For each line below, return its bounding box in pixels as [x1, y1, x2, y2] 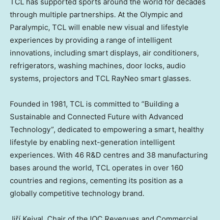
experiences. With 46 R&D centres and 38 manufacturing [10, 150, 208, 160]
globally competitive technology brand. [10, 188, 144, 198]
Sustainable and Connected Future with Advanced [10, 111, 183, 121]
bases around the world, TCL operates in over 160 [10, 163, 183, 172]
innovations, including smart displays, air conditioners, [10, 48, 199, 57]
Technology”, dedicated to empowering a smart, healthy [10, 124, 204, 134]
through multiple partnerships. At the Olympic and [10, 9, 183, 19]
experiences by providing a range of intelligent [10, 35, 172, 45]
